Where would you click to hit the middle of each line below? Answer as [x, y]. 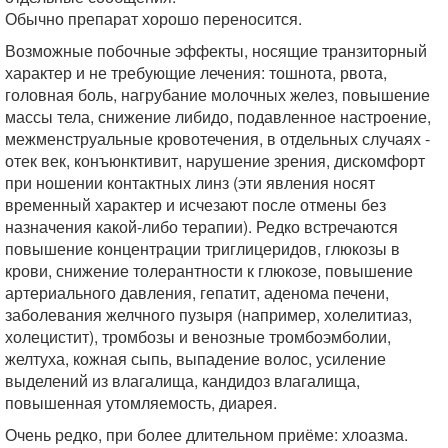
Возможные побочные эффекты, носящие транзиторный [216, 50]
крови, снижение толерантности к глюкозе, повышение [209, 270]
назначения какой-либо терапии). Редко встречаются [201, 226]
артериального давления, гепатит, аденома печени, [197, 292]
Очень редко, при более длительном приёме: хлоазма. [206, 434]
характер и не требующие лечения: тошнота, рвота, [196, 72]
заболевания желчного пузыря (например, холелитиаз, [208, 314]
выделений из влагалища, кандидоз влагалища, [182, 380]
